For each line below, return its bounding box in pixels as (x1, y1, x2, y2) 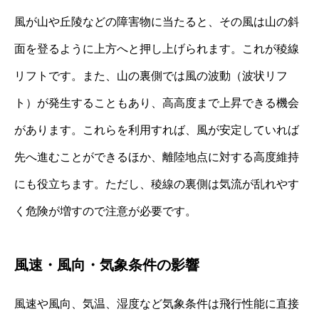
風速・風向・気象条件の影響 (14, 257, 199, 273)
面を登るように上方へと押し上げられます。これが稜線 (14, 43, 299, 56)
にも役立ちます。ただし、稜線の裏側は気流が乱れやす (14, 178, 299, 191)
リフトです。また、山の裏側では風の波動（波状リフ (14, 70, 288, 83)
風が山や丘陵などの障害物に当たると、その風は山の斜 (14, 16, 299, 28)
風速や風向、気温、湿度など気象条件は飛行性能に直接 (14, 298, 299, 310)
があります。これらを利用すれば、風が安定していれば (14, 124, 299, 137)
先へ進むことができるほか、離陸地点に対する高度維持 (14, 151, 299, 164)
